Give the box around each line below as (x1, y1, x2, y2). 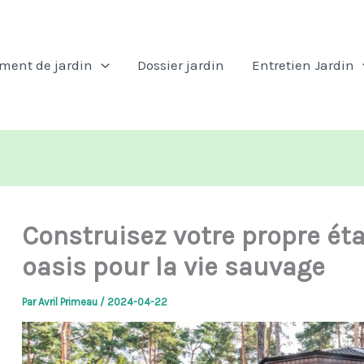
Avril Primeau (37, 295, 100, 308)
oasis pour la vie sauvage (21, 251, 325, 282)
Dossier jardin (136, 57, 224, 73)
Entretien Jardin (251, 57, 354, 73)
